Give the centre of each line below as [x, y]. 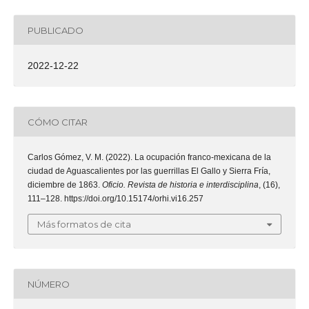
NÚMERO [49, 284]
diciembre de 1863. [65, 185]
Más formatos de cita [84, 225]
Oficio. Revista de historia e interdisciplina [180, 185]
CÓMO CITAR [58, 122]
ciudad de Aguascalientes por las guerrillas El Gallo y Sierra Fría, [149, 171]
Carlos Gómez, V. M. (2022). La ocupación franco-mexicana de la [149, 158]
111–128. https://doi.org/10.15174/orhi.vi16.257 [116, 199]
